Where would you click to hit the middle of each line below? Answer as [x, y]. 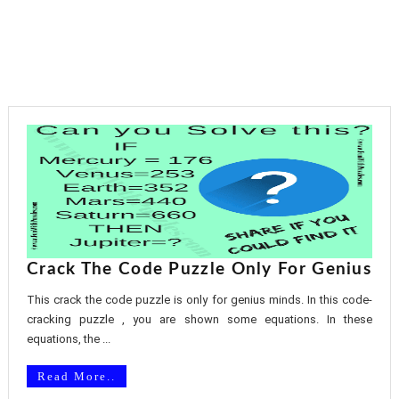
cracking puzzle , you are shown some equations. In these [199, 319]
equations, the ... [68, 339]
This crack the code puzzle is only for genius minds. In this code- [199, 300]
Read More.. [76, 376]
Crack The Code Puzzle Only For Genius [199, 269]
